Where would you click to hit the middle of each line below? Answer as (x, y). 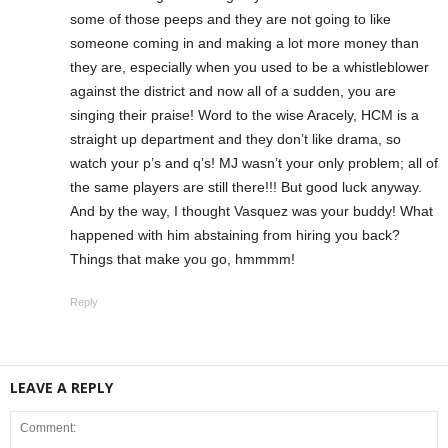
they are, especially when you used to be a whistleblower (249, 66)
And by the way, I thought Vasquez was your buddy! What (251, 210)
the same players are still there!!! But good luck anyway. (246, 186)
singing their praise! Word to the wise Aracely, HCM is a (244, 114)
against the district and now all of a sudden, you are (233, 90)
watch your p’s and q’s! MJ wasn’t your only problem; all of (254, 162)
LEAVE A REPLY (61, 387)
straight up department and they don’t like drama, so (235, 138)
